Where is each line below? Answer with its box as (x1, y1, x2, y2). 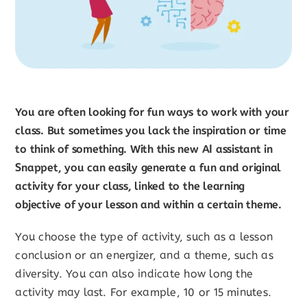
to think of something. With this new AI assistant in (15, 140, 273, 157)
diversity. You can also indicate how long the (15, 265, 254, 282)
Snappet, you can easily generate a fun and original (15, 159, 282, 175)
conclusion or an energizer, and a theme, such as (15, 247, 273, 263)
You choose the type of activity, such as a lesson (15, 228, 273, 245)
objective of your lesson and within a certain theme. (15, 196, 282, 212)
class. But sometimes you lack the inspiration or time (15, 122, 286, 138)
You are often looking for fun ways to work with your (15, 103, 289, 120)
